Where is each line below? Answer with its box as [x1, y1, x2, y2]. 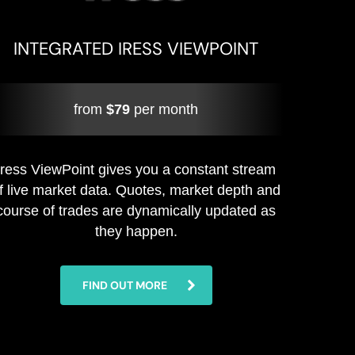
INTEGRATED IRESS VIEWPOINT [13, 38, 259, 59]
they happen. [94, 223, 177, 239]
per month [130, 101, 199, 117]
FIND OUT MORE [82, 278, 167, 292]
